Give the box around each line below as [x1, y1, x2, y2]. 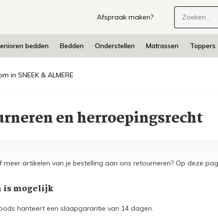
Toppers [189, 41, 216, 50]
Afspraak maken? [97, 13, 154, 21]
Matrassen [145, 41, 179, 50]
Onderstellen [94, 41, 135, 50]
